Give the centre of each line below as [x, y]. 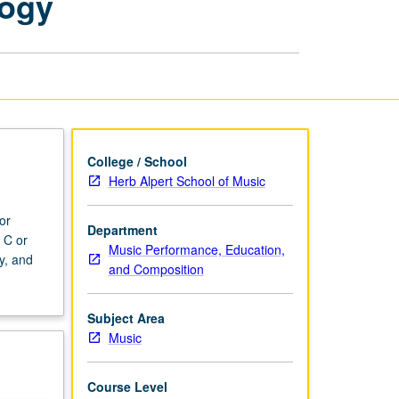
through [260, 25]
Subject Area [126, 318]
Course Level [127, 386]
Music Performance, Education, [196, 249]
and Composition [156, 269]
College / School [137, 161]
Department [122, 229]
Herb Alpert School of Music [187, 180]
